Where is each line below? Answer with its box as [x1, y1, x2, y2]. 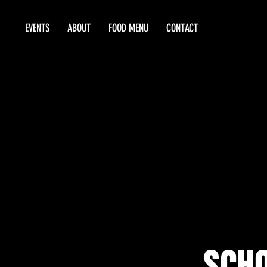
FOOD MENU [108, 21, 148, 35]
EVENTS [25, 21, 49, 35]
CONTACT [166, 21, 198, 35]
